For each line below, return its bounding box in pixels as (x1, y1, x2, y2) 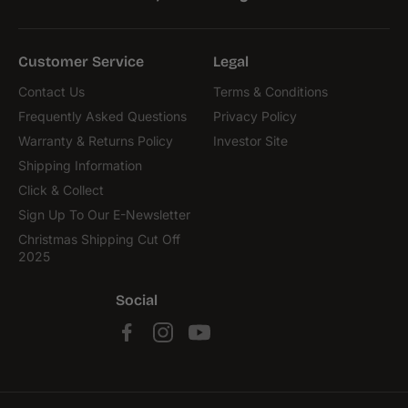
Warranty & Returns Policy (18, 133, 173, 149)
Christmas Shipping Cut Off (18, 231, 180, 248)
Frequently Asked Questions (18, 108, 187, 125)
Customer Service (18, 53, 144, 71)
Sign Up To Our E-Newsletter (18, 207, 190, 223)
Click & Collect (18, 182, 104, 199)
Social (116, 291, 158, 310)
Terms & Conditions (213, 84, 328, 100)
